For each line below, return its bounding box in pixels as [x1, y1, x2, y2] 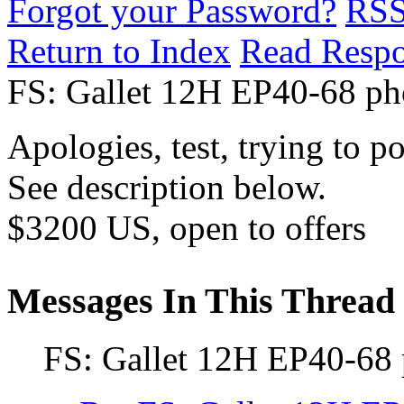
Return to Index [7, 32, 231, 70]
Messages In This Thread [7, 280, 395, 321]
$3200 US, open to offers [7, 208, 366, 247]
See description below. [7, 168, 326, 207]
